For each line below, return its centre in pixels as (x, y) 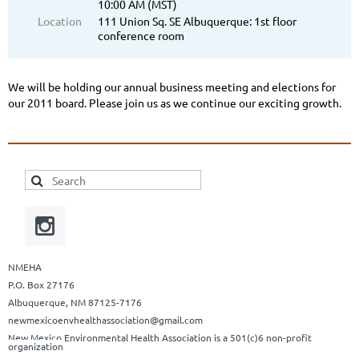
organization (36, 347)
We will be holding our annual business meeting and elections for (172, 87)
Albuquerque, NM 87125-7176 (75, 303)
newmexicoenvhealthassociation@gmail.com (105, 320)
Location (60, 21)
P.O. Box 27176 (41, 285)
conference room (141, 36)
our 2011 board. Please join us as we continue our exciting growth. (175, 103)
